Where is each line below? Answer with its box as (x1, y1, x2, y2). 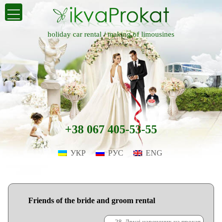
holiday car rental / (48, 30, 108, 39)
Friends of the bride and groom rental (28, 196, 156, 205)
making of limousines (108, 30, 174, 39)
